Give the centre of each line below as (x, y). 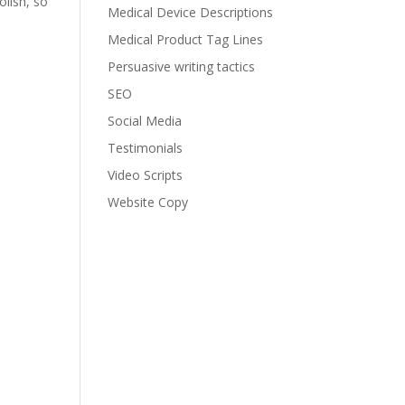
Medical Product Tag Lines (186, 39)
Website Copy (148, 202)
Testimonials (146, 147)
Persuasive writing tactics (182, 66)
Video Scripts (146, 174)
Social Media (145, 120)
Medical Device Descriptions (191, 12)
